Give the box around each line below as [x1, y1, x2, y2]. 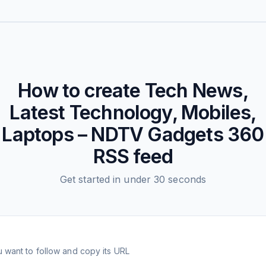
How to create [18, 79, 145, 102]
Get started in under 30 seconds [59, 173, 207, 185]
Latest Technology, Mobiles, [9, 101, 256, 124]
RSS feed [93, 145, 173, 168]
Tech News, [144, 79, 248, 102]
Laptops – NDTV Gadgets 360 [2, 123, 264, 146]
